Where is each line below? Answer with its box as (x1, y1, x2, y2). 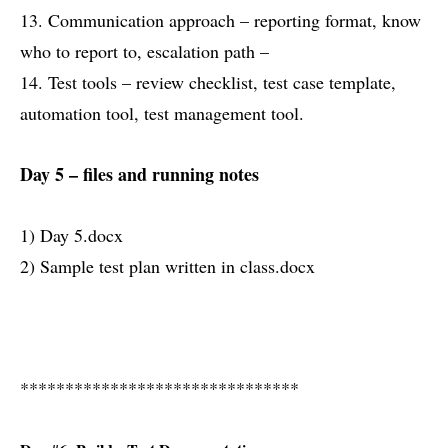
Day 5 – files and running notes (20, 161, 259, 188)
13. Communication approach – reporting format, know (20, 8, 421, 33)
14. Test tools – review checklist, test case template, (20, 70, 396, 95)
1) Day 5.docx (20, 223, 123, 248)
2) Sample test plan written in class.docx (20, 254, 315, 279)
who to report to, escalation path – (20, 39, 269, 64)
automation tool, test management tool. (20, 101, 304, 126)
